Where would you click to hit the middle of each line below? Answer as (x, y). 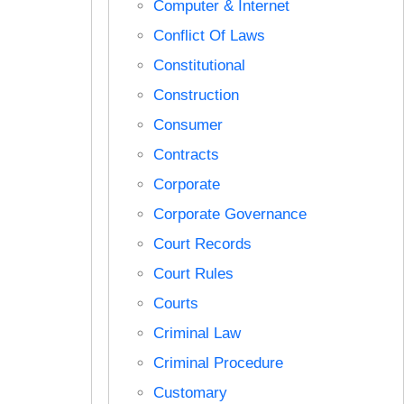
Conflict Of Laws (209, 35)
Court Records (202, 243)
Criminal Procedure (218, 363)
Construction (196, 95)
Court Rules (193, 273)
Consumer (188, 124)
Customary (190, 392)
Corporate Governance (230, 214)
